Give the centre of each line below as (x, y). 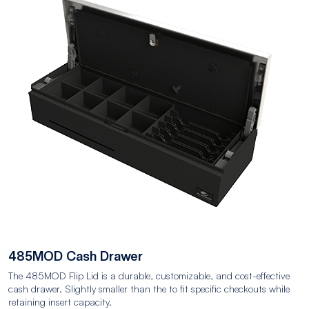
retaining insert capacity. (60, 301)
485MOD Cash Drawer (76, 256)
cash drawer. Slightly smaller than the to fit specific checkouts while (149, 288)
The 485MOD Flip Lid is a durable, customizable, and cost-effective (149, 275)
